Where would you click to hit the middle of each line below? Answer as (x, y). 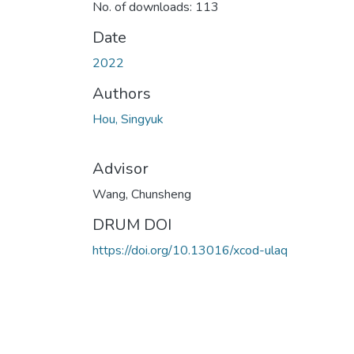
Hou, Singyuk (128, 119)
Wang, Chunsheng (142, 194)
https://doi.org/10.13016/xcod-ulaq (190, 250)
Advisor (121, 168)
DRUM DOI (132, 224)
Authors (122, 93)
